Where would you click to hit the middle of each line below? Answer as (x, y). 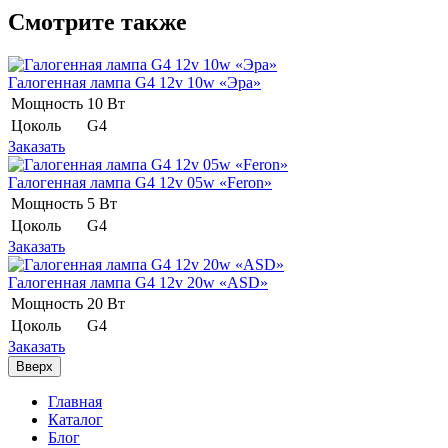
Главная (75, 401)
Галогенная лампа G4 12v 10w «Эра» (134, 82)
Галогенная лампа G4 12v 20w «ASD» (138, 282)
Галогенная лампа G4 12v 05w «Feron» (140, 182)
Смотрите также (97, 21)
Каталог (75, 419)
